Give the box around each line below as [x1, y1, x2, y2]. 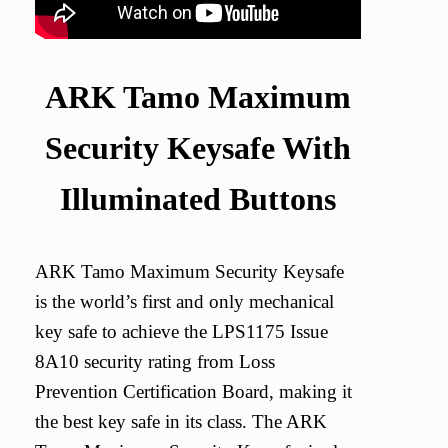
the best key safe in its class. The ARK [35, 411, 327, 433]
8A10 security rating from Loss [35, 351, 275, 373]
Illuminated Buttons [59, 180, 336, 217]
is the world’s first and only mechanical [35, 291, 334, 313]
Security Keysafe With [44, 129, 351, 166]
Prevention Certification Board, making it [35, 381, 352, 403]
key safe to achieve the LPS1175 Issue [35, 321, 328, 343]
